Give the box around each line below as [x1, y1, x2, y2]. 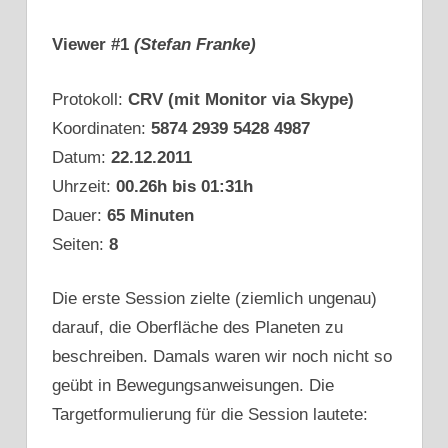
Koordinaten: [52, 118, 146, 138]
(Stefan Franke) [134, 35, 256, 55]
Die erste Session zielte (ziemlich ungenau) [52, 289, 377, 309]
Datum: [52, 147, 111, 167]
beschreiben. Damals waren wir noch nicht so [52, 347, 392, 367]
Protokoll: [52, 89, 128, 109]
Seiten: [52, 234, 109, 254]
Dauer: [52, 205, 107, 225]
